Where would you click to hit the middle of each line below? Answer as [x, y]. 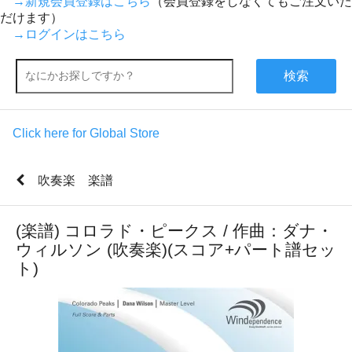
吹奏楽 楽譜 [75, 180]
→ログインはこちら [69, 34]
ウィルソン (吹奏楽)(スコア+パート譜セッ [176, 249]
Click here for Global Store [86, 133]
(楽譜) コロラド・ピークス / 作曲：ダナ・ [174, 230]
